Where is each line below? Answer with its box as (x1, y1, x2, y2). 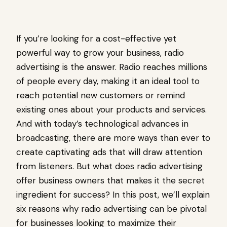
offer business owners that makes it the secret (16, 175, 205, 186)
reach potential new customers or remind (16, 90, 185, 101)
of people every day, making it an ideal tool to (16, 75, 200, 87)
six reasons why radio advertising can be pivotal (16, 203, 207, 215)
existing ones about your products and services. (16, 104, 207, 116)
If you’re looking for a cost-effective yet (16, 33, 176, 45)
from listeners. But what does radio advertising (16, 161, 203, 172)
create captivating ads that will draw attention (16, 146, 202, 158)
